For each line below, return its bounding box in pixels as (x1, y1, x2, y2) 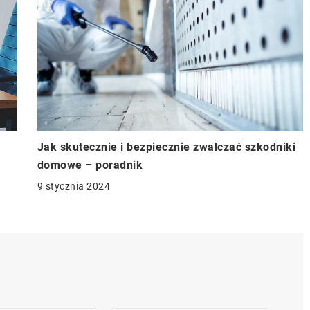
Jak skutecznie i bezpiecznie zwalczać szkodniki (37, 140, 295, 154)
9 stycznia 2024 (37, 180, 110, 192)
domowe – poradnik (37, 158, 143, 172)
